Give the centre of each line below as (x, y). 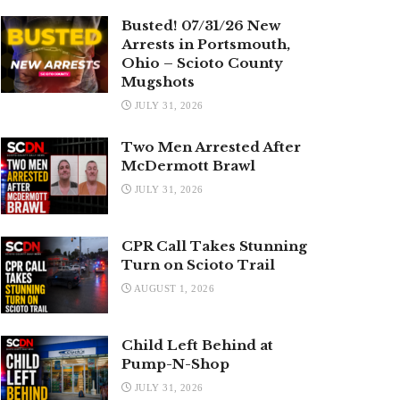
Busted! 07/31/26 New (201, 26)
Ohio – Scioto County (202, 63)
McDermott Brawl (188, 166)
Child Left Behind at (197, 345)
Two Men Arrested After (211, 147)
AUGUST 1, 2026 (173, 289)
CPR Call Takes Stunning (214, 246)
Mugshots (158, 82)
